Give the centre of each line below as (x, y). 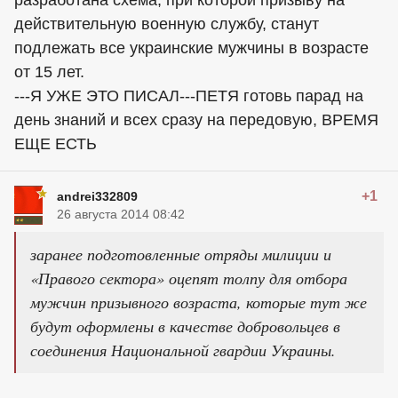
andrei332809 (97, 196)
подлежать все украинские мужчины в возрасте (191, 48)
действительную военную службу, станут (167, 24)
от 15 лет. (49, 72)
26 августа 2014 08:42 (121, 214)
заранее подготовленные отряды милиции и (181, 254)
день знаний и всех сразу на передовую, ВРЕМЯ (196, 120)
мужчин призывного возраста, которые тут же (199, 302)
